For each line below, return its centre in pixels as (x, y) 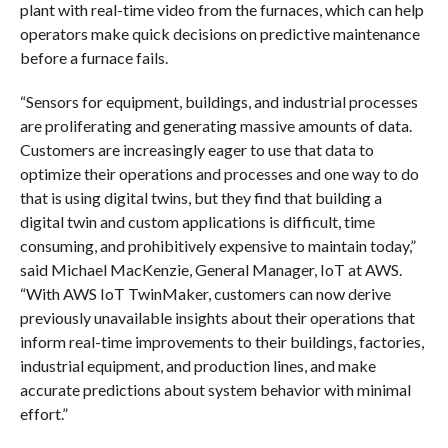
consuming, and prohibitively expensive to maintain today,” (217, 245)
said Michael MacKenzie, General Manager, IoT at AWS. (210, 269)
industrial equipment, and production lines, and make (197, 365)
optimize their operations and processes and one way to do (219, 173)
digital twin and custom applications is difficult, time (197, 221)
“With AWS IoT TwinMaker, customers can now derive (205, 293)
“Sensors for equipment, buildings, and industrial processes (218, 101)
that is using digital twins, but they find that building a (200, 197)
